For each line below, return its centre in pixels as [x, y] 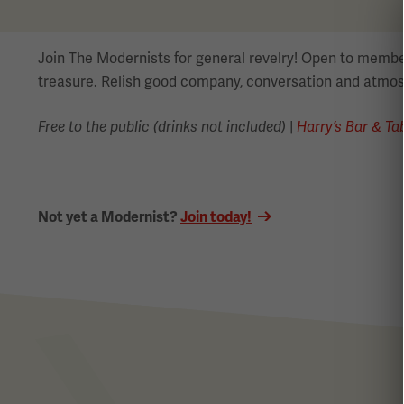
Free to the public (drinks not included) [162, 127]
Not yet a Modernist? [109, 217]
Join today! [216, 217]
